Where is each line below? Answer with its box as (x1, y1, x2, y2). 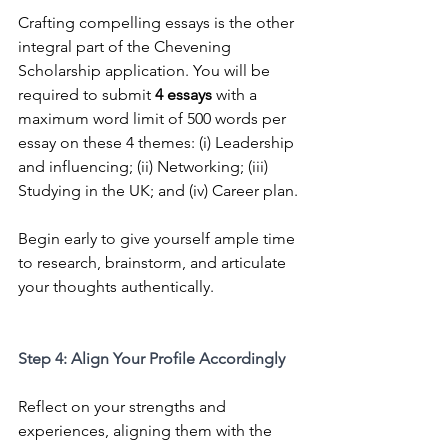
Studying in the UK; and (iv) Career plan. (18, 181, 298, 201)
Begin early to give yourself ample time (18, 229, 299, 249)
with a (212, 85, 261, 105)
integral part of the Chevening (18, 37, 235, 57)
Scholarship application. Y (18, 61, 201, 81)
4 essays (155, 85, 212, 105)
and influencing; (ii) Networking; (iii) (18, 157, 272, 177)
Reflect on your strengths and (18, 397, 230, 417)
